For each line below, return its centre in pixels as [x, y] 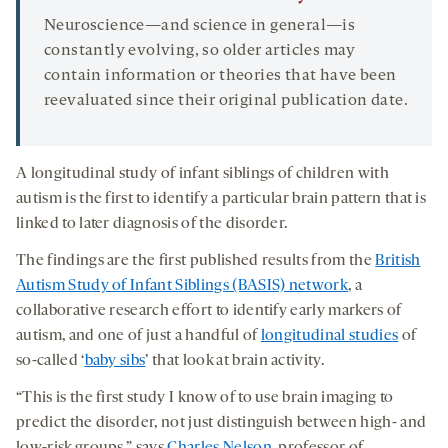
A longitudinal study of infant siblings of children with [202, 174]
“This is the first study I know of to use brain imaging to [205, 398]
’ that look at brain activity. [235, 361]
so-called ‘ [50, 361]
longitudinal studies [329, 336]
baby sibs [115, 361]
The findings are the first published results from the [196, 261]
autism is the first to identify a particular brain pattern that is [221, 199]
